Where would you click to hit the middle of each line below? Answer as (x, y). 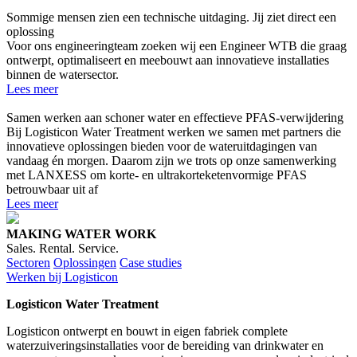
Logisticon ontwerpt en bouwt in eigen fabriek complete (147, 331)
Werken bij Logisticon (62, 277)
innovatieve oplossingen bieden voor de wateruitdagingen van (162, 147)
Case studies (151, 263)
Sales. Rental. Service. (63, 249)
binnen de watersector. (63, 75)
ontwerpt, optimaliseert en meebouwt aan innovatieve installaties (168, 61)
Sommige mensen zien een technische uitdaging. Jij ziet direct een (171, 18)
